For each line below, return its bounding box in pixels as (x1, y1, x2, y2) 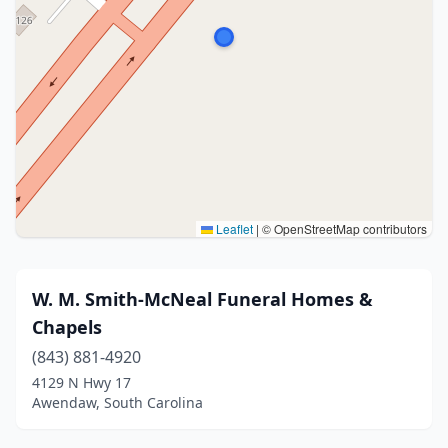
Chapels (32, 315, 102, 339)
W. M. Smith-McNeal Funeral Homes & (32, 287, 373, 311)
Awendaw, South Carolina (32, 393, 203, 412)
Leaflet (213, 220, 253, 237)
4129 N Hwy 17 (32, 373, 131, 392)
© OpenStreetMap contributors (259, 220, 427, 237)
